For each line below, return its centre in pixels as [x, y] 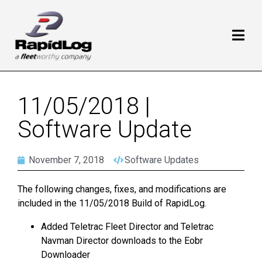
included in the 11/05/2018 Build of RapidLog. [112, 204]
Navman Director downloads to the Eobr [122, 241]
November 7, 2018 [66, 160]
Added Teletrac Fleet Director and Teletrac [127, 227]
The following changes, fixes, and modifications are [122, 189]
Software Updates [162, 160]
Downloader [65, 255]
